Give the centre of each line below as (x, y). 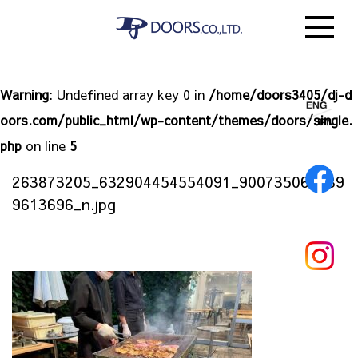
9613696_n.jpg (64, 204)
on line (46, 145)
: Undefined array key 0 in (129, 94)
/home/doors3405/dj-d (280, 94)
